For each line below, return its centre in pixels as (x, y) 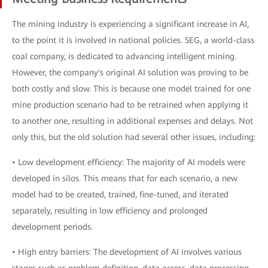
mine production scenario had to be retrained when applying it (130, 105)
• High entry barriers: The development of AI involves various (127, 252)
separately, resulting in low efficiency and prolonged (110, 211)
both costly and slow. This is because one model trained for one (131, 89)
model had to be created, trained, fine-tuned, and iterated (120, 194)
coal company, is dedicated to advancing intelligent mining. (124, 56)
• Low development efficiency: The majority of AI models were (129, 162)
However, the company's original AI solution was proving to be (130, 72)
